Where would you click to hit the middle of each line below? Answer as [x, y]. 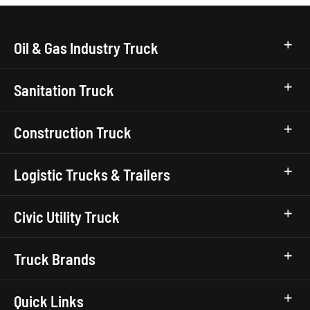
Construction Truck [73, 132]
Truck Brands [55, 259]
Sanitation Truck [64, 90]
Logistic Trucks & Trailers [92, 174]
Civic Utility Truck [67, 217]
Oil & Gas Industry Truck [86, 48]
